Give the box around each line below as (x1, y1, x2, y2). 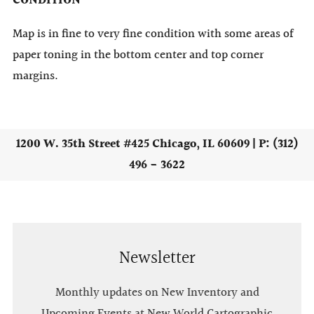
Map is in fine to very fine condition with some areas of (13, 25, 293, 44)
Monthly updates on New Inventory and (55, 282, 259, 302)
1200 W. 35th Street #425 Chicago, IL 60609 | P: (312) (15, 134, 299, 153)
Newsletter (119, 245, 195, 272)
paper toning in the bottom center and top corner (13, 46, 264, 65)
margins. (13, 67, 58, 86)
